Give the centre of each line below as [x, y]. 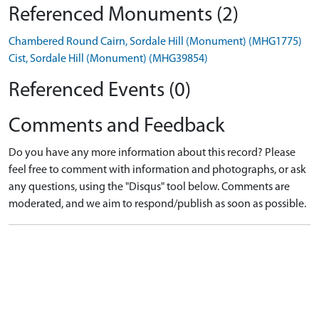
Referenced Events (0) [100, 91]
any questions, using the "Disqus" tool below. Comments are [149, 187]
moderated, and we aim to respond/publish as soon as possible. [157, 204]
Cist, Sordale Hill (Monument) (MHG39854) [108, 59]
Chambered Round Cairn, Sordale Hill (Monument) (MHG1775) [155, 42]
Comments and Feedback [117, 126]
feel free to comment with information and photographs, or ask [157, 170]
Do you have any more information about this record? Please [152, 153]
